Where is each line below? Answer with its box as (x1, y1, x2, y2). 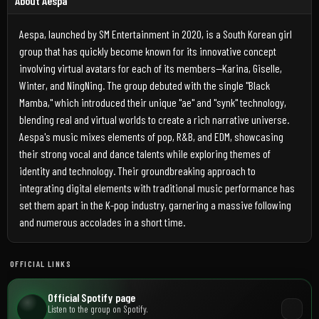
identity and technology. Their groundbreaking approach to (19, 164, 256, 177)
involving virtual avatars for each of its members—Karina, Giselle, (19, 61, 282, 75)
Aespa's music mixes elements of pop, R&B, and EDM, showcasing (19, 130, 283, 143)
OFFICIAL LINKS (10, 258, 72, 268)
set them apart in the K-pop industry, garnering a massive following (19, 198, 291, 211)
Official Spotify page (48, 291, 136, 304)
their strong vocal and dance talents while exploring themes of (19, 147, 271, 160)
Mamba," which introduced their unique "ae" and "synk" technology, (19, 95, 286, 109)
